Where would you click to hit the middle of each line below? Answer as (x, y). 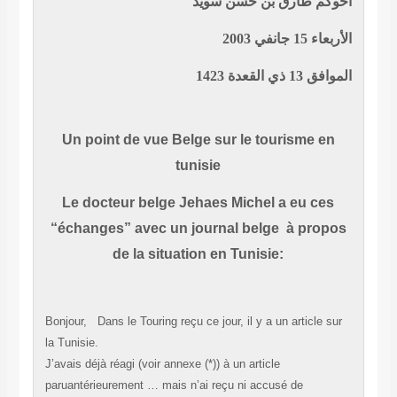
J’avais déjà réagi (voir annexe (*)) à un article (162, 364)
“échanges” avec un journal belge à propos (198, 229)
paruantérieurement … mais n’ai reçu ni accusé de (174, 385)
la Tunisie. (71, 343)
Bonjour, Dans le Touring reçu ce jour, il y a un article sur (193, 322)
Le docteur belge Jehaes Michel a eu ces (198, 203)
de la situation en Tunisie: (198, 254)
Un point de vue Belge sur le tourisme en (198, 140)
